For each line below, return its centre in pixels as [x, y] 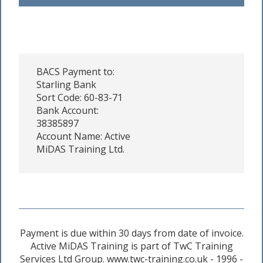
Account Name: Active [83, 136]
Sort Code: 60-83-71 [80, 97]
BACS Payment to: [75, 71]
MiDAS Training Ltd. [80, 149]
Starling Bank [66, 84]
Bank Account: [68, 110]
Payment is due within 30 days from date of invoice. [131, 233]
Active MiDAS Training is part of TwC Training [131, 246]
